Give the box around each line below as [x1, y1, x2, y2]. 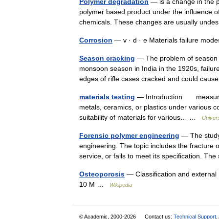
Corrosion [79, 36, 112, 44]
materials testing [79, 93, 135, 101]
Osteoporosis [79, 170, 125, 178]
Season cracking [79, 54, 135, 62]
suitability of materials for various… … [79, 113, 202, 121]
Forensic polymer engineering [79, 131, 179, 139]
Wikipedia [109, 182, 132, 188]
